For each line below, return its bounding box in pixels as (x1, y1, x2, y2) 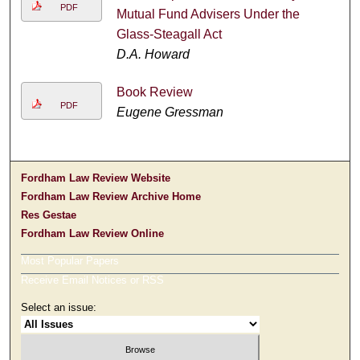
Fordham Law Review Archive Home (21, 190, 202, 203)
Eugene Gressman (116, 105, 223, 120)
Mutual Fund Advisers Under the (116, 7, 300, 22)
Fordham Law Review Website (21, 172, 171, 185)
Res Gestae (21, 209, 77, 222)
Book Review (116, 85, 193, 100)
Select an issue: (21, 301, 97, 314)
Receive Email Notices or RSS (21, 274, 165, 287)
